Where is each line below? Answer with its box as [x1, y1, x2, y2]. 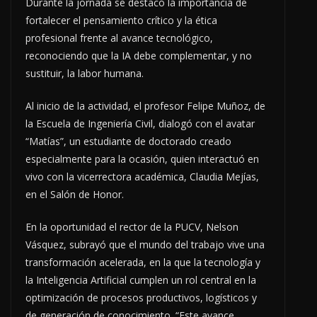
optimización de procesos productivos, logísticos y [25, 291, 257, 305]
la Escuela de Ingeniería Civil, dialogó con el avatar [25, 117, 255, 131]
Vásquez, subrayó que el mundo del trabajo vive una [25, 238, 265, 252]
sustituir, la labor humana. [25, 67, 144, 81]
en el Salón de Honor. [25, 188, 124, 202]
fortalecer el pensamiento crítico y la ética [25, 13, 217, 28]
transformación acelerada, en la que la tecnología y [25, 255, 260, 270]
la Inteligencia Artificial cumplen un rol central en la [25, 273, 256, 287]
